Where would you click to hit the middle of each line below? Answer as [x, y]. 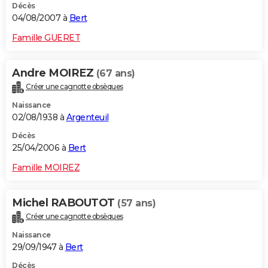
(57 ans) [136, 203]
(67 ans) [115, 74]
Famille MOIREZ [46, 167]
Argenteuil [87, 117]
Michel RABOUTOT [65, 202]
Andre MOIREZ [54, 73]
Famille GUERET [46, 38]
